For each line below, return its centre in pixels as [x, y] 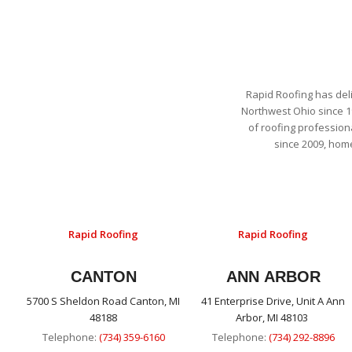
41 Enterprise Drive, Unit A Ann [273, 301]
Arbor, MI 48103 [273, 318]
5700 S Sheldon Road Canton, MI [104, 301]
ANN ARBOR [273, 277]
